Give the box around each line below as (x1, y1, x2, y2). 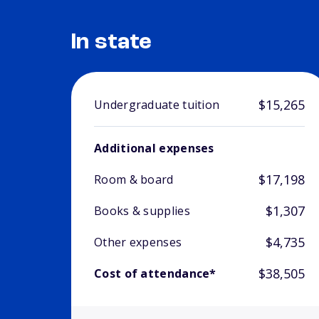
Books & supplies (94, 203, 190, 219)
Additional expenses (94, 140, 214, 157)
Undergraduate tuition (94, 97, 220, 113)
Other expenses (94, 234, 182, 251)
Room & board (94, 172, 174, 188)
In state (71, 31, 152, 55)
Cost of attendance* (94, 266, 216, 282)
